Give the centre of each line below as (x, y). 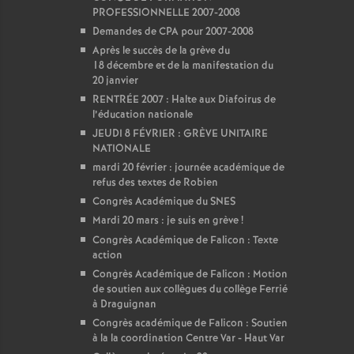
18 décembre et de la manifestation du (183, 66)
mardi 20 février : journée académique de (188, 168)
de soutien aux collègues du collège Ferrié (190, 290)
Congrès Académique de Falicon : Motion (190, 275)
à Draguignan (124, 305)
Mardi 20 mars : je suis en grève (166, 221)
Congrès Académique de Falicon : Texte (185, 241)
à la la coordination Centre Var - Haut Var (188, 339)
